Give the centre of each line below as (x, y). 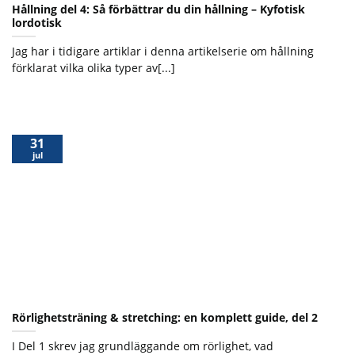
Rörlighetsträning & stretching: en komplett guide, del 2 (165, 318)
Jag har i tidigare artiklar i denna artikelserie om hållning (163, 51)
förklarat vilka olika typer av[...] (94, 67)
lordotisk (37, 22)
